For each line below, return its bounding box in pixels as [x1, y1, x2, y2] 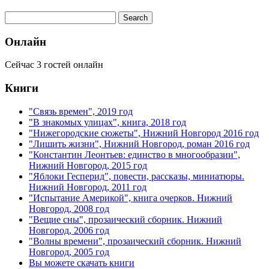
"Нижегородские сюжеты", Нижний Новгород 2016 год [29, 127, 259, 138]
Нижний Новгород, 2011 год [29, 181, 147, 192]
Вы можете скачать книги [29, 257, 134, 268]
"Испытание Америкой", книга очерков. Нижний [29, 192, 232, 203]
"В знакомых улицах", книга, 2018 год [29, 116, 186, 127]
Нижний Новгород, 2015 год [29, 160, 147, 171]
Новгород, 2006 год [29, 225, 109, 235]
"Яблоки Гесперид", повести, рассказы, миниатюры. [29, 171, 244, 181]
